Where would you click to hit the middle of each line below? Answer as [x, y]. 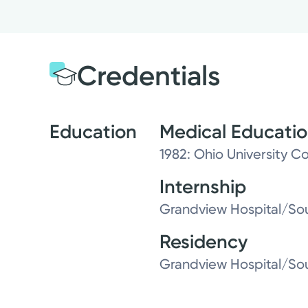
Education [93, 132]
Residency [203, 242]
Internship [203, 187]
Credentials [148, 76]
